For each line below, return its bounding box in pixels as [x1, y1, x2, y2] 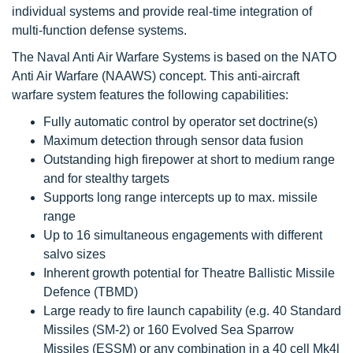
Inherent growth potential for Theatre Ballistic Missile [43, 266, 335, 280]
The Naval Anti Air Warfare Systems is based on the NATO [12, 50, 336, 64]
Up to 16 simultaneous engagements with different [43, 229, 322, 242]
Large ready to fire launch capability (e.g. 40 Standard [43, 304, 341, 318]
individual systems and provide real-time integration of [12, 5, 312, 18]
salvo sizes [43, 247, 106, 261]
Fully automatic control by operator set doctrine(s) [43, 115, 318, 128]
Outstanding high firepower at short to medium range [43, 153, 335, 166]
